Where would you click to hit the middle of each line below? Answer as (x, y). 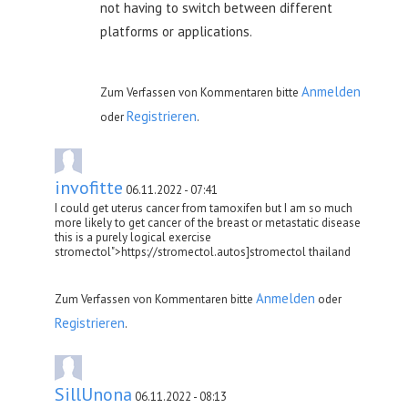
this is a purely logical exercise (133, 237)
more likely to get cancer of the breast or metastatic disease (208, 222)
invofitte (89, 187)
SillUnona (93, 394)
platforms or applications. (176, 31)
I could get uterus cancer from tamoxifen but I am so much (204, 208)
